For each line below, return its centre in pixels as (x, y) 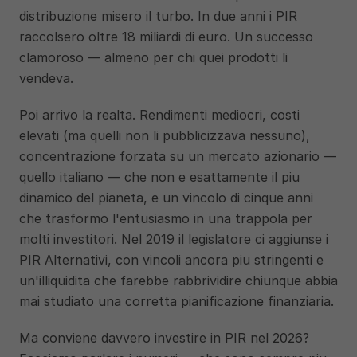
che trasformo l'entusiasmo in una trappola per (166, 218)
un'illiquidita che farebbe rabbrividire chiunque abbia (178, 280)
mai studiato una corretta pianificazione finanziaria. (177, 301)
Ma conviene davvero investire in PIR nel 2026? (164, 338)
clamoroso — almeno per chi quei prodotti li (153, 57)
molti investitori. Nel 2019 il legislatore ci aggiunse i (174, 239)
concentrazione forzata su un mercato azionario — (178, 156)
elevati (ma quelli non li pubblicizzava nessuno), (165, 135)
